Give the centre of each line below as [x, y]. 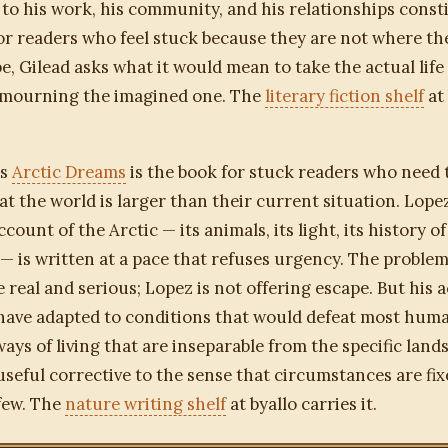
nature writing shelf [145, 404]
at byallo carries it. [301, 404]
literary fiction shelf [344, 96]
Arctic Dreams [69, 172]
